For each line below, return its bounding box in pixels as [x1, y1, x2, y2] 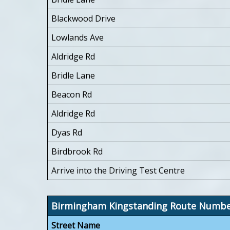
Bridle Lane [51, 69, 95, 81]
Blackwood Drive [51, 12, 116, 24]
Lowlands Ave [51, 31, 104, 43]
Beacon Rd [51, 88, 92, 100]
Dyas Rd [51, 126, 82, 138]
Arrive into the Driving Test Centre [51, 164, 185, 176]
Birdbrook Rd [51, 145, 103, 157]
